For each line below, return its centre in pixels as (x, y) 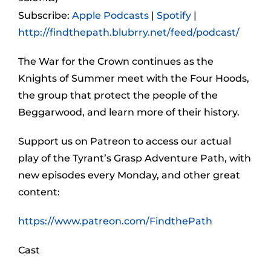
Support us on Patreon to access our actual (125, 141)
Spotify (174, 15)
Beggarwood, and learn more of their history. (129, 112)
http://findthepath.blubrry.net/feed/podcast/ (129, 32)
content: (39, 192)
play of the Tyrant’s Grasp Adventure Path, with (135, 158)
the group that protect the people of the (118, 95)
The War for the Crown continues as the (116, 61)
